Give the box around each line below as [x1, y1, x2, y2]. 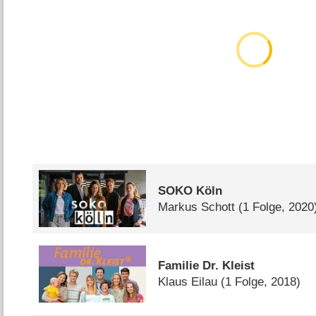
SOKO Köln [158, 183, 223, 197]
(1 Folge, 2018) [221, 275, 301, 289]
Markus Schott [158, 200, 236, 214]
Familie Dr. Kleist [158, 259, 255, 273]
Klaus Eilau [158, 275, 218, 289]
